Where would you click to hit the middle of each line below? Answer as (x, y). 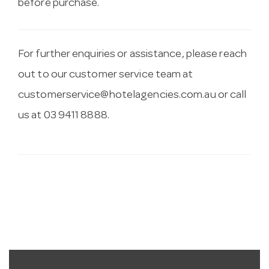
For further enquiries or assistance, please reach (132, 55)
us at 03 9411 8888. (64, 116)
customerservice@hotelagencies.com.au (117, 95)
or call (231, 95)
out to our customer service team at (106, 75)
